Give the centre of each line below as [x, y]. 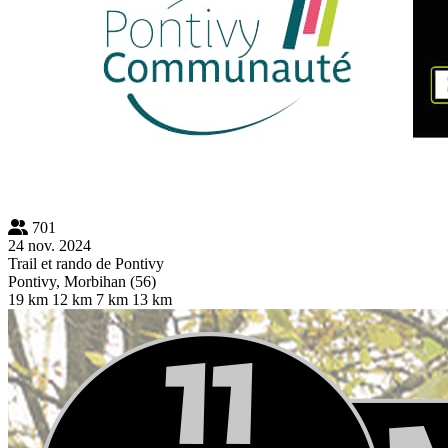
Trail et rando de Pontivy [86, 263]
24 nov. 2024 [49, 245]
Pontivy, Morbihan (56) [82, 281]
